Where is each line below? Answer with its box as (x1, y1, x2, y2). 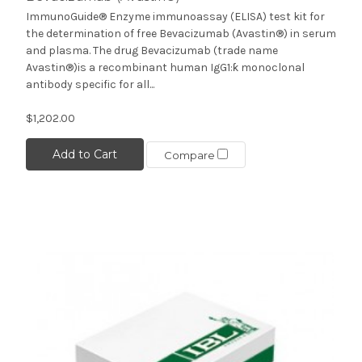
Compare (163, 148, 217, 162)
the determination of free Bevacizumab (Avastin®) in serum (25, 27, 336, 41)
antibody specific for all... (25, 78, 154, 92)
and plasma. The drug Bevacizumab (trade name (25, 44, 278, 58)
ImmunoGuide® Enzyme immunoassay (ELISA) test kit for (25, 10, 325, 24)
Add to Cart (52, 147, 117, 162)
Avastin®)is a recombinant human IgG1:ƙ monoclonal (25, 61, 305, 75)
